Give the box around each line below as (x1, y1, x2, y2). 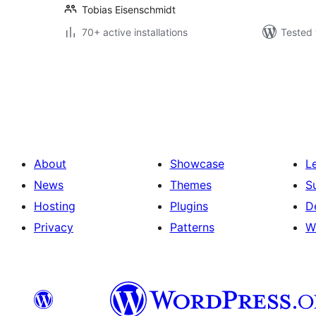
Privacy (34, 220, 73, 234)
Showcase (169, 157, 224, 171)
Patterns (169, 220, 214, 234)
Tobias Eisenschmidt (82, 4, 176, 16)
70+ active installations (82, 26, 188, 38)
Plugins (169, 199, 208, 213)
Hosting (34, 199, 75, 213)
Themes (169, 178, 212, 192)
